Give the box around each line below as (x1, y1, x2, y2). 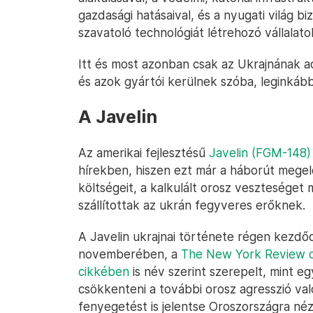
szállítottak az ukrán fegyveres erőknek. (78, 198, 305, 212)
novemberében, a (78, 247, 181, 261)
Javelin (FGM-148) (209, 145, 311, 160)
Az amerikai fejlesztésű (78, 145, 209, 160)
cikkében (78, 264, 129, 279)
